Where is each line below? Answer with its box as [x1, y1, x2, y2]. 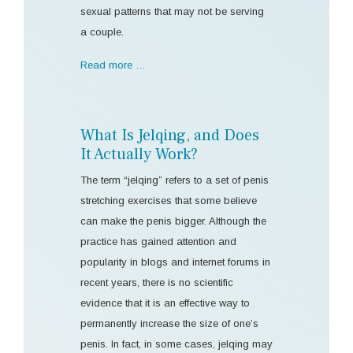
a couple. [80, 25, 124, 38]
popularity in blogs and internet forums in [80, 255, 270, 268]
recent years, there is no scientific [80, 276, 233, 288]
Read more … [80, 58, 146, 71]
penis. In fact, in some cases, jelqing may [80, 337, 273, 350]
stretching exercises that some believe [80, 194, 257, 206]
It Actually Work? [80, 143, 198, 165]
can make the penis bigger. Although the [80, 214, 266, 227]
